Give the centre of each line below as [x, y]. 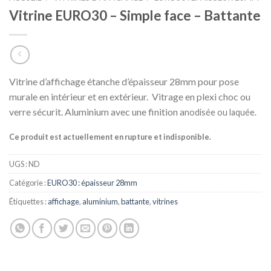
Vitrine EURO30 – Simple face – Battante [135, 15]
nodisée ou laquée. [220, 113]
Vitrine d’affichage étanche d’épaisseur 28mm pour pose [124, 82]
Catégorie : [28, 182]
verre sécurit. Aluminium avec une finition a [97, 112]
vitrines [165, 201]
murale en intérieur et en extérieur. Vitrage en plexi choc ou [130, 97]
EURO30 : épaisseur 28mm [92, 182]
